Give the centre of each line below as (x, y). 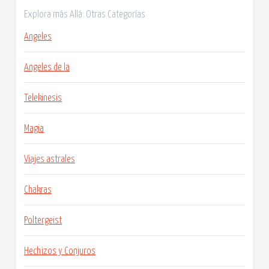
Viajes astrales (50, 159)
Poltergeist (43, 220)
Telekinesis (43, 98)
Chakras (38, 189)
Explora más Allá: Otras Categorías (85, 14)
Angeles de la (47, 67)
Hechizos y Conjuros (60, 251)
